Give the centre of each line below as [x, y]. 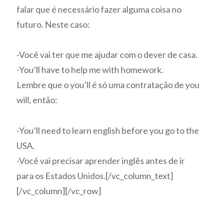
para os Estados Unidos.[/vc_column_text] [95, 175]
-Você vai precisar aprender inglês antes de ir [101, 160]
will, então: [37, 100]
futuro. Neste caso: [54, 24]
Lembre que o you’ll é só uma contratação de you [108, 85]
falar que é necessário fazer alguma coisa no [99, 9]
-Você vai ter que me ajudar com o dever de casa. [107, 55]
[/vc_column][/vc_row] [59, 191]
